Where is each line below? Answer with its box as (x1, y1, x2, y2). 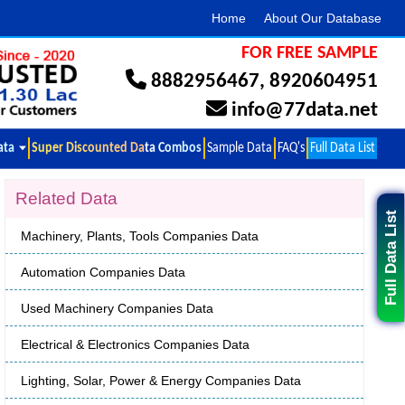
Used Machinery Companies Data (21, 301, 213, 316)
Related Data (15, 189, 118, 209)
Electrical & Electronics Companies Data (21, 337, 250, 353)
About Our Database (264, 11, 381, 25)
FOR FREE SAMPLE (241, 44, 378, 62)
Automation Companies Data (21, 265, 185, 280)
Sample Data (207, 139, 272, 156)
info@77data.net (231, 100, 378, 121)
